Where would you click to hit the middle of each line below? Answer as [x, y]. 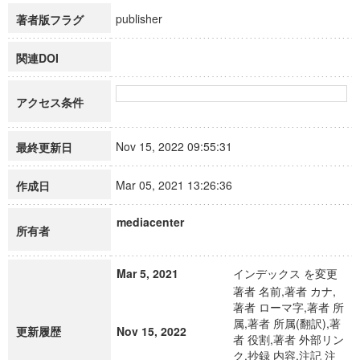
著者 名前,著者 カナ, [284, 291]
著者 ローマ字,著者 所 [288, 307]
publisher [146, 18]
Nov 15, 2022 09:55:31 [181, 146]
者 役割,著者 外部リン [288, 339]
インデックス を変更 [285, 273]
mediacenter [150, 222]
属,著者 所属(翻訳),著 [287, 323]
